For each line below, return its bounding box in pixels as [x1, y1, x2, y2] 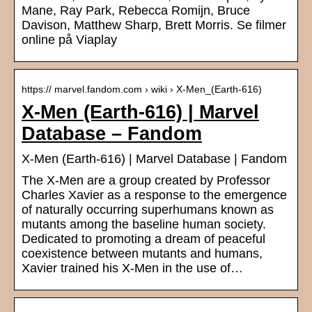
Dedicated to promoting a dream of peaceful [22, 232, 265, 247]
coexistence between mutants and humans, [22, 247, 263, 261]
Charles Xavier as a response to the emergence [22, 188, 287, 203]
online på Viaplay [22, 33, 117, 47]
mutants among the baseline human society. [22, 217, 266, 232]
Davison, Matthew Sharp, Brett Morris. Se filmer [22, 18, 286, 33]
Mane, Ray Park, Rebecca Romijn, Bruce [22, 3, 250, 18]
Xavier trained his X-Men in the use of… [22, 261, 243, 276]
